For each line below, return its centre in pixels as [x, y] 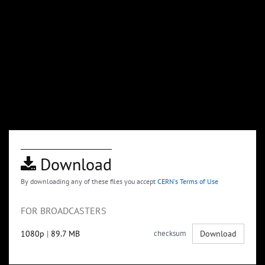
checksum [170, 234]
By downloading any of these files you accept [89, 182]
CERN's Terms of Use [188, 182]
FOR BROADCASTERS [64, 211]
